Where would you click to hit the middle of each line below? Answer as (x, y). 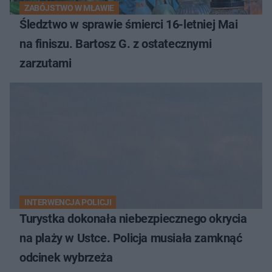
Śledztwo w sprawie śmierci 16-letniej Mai (129, 25)
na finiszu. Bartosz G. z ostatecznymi (116, 44)
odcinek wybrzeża (66, 258)
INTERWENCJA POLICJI (68, 202)
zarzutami (46, 63)
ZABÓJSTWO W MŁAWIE (69, 8)
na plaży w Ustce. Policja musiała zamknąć (131, 238)
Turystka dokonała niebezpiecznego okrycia (133, 219)
